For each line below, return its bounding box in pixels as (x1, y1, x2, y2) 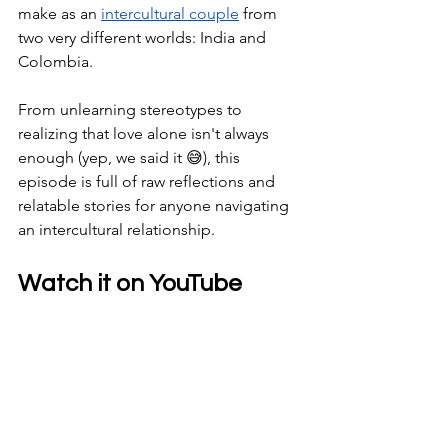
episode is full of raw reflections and (18, 172, 279, 191)
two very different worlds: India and (18, 28, 270, 47)
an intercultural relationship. (18, 220, 215, 239)
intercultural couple (101, 4, 239, 23)
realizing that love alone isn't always (18, 124, 273, 143)
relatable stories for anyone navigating (18, 196, 293, 215)
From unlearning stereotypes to (18, 100, 246, 119)
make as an (18, 4, 101, 23)
